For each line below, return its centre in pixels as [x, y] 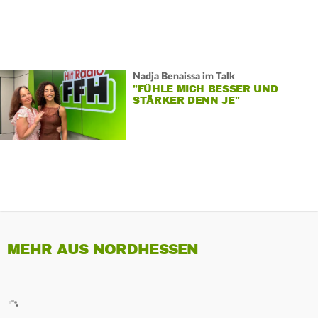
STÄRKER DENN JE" [186, 101]
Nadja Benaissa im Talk [183, 77]
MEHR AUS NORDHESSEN [103, 249]
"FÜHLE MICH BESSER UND [205, 89]
